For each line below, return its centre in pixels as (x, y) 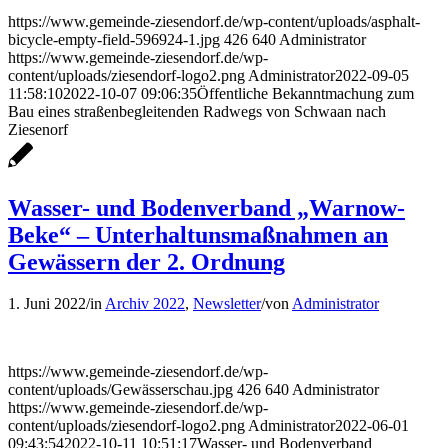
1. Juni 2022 (47, 304)
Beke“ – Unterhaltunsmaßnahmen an (198, 234)
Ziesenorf (38, 129)
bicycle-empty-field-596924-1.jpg (114, 39)
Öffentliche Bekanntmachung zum (305, 93)
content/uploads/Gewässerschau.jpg (120, 390)
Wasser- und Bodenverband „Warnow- (206, 207)
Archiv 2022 (145, 304)
